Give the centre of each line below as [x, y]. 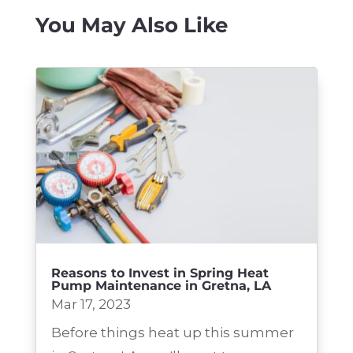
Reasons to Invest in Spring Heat [160, 273]
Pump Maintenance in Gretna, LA [161, 286]
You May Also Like [131, 26]
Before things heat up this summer [172, 333]
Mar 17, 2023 [91, 304]
